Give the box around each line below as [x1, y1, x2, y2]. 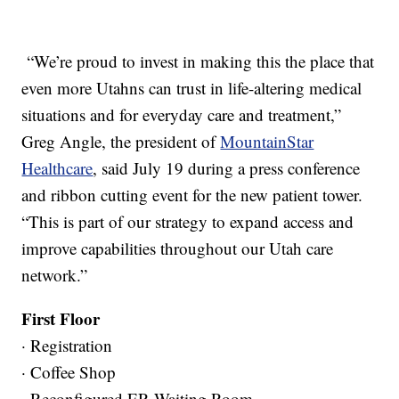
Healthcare [21, 157, 94, 180]
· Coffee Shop [21, 361, 117, 384]
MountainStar [220, 130, 314, 153]
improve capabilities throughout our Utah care [21, 237, 334, 260]
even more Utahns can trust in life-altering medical [21, 77, 362, 100]
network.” [21, 264, 88, 287]
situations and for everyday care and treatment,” [21, 103, 342, 126]
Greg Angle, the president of [21, 130, 221, 153]
